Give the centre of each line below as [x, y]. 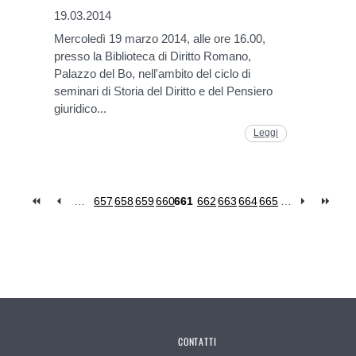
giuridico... [81, 109]
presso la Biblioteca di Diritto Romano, [153, 56]
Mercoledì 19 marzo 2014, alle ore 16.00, [160, 39]
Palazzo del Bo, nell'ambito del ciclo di [153, 74]
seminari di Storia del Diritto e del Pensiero [164, 91]
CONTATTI [197, 342]
